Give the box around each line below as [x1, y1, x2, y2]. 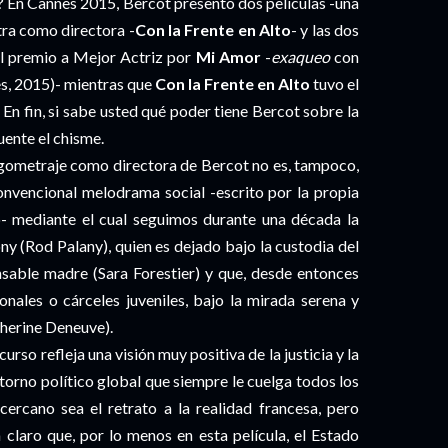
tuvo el [310, 74, 359, 93]
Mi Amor [195, 47, 261, 66]
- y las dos [291, 20, 360, 39]
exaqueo [270, 47, 330, 66]
